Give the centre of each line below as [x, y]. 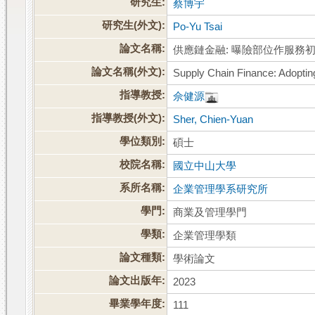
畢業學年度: [137, 304]
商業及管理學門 [210, 213]
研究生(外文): [134, 26]
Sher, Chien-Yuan [213, 120]
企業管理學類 [205, 236]
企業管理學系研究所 [221, 189]
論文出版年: [137, 281]
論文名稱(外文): [129, 72]
